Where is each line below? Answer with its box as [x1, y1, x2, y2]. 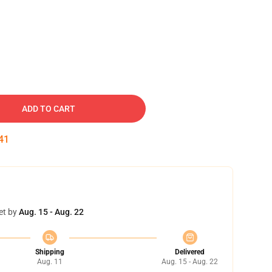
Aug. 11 [36, 257, 63, 266]
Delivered [175, 248, 205, 256]
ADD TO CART [22, 104, 75, 114]
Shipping [35, 248, 64, 256]
